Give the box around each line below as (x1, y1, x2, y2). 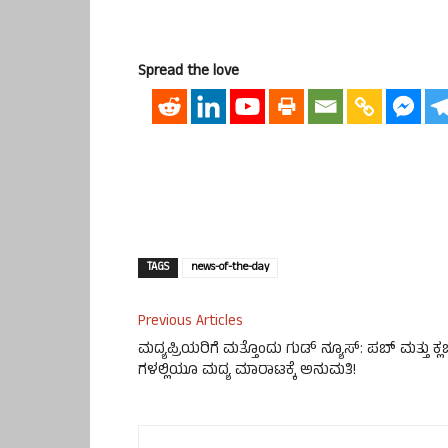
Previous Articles (138, 310, 243, 336)
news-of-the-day (191, 259, 269, 278)
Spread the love (138, 59, 239, 85)
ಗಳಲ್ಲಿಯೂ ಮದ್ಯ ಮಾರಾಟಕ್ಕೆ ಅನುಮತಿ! (138, 359, 356, 385)
